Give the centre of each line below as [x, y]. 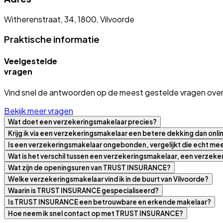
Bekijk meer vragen [39, 111]
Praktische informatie [52, 39]
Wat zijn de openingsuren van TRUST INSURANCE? [89, 167]
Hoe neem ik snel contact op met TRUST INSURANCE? [96, 213]
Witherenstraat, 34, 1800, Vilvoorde [69, 19]
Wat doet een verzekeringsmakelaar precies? [82, 121]
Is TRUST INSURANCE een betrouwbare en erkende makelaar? [110, 202]
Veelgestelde [31, 61]
